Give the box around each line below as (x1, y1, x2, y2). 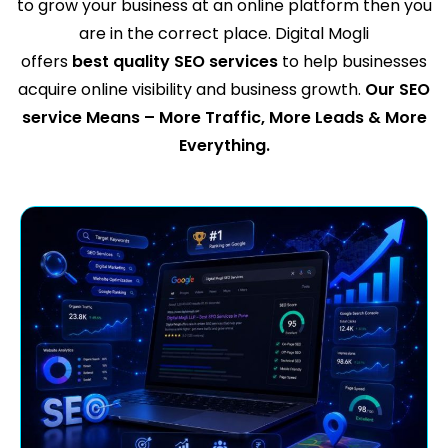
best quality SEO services (72, 49, 278, 73)
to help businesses (278, 49, 427, 73)
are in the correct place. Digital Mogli (79, 21, 369, 45)
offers (21, 49, 72, 73)
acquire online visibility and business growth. (18, 77, 361, 101)
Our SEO (361, 77, 430, 101)
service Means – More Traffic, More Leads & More (21, 105, 427, 129)
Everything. (178, 133, 270, 157)
